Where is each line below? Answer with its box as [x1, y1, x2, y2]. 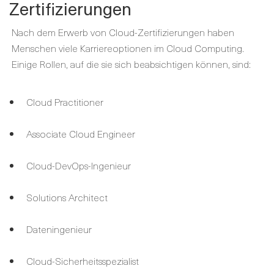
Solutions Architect [26, 189, 108, 204]
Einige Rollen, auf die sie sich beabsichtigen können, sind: [12, 56, 251, 71]
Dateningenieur [26, 221, 92, 236]
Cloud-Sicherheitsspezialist [26, 253, 139, 268]
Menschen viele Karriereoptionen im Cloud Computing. [12, 40, 244, 55]
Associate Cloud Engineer [26, 125, 135, 141]
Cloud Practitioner [26, 94, 103, 109]
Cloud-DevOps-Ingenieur [26, 157, 131, 172]
